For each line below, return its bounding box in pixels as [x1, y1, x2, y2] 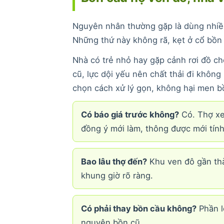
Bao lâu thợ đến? [80, 156, 147, 166]
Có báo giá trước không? [80, 109, 179, 119]
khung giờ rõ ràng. [80, 170, 153, 180]
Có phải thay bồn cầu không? [80, 203, 196, 213]
